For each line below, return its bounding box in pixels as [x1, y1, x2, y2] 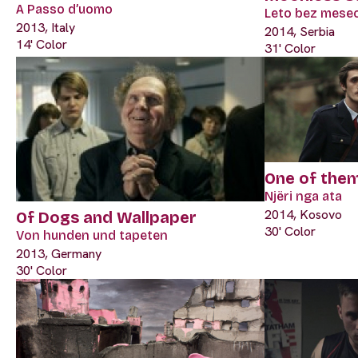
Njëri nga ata [265, 188, 342, 204]
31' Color [265, 40, 316, 58]
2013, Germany [16, 245, 101, 262]
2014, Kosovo [265, 205, 342, 223]
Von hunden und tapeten [16, 227, 168, 243]
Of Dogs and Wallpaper [16, 207, 197, 227]
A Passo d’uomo [16, 2, 113, 18]
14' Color [16, 36, 67, 54]
